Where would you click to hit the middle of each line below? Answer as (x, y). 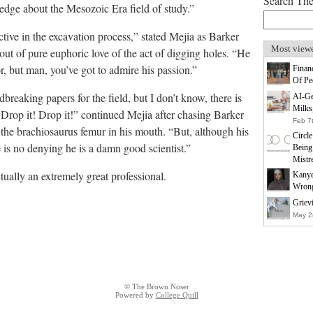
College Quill (177, 295)
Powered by (135, 295)
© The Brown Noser (156, 287)
